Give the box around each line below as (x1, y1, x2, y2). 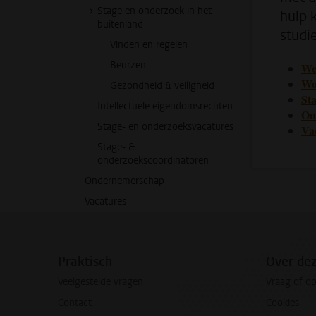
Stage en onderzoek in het (97, 4, 212, 18)
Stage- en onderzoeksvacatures (97, 120, 233, 133)
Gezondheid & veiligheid (110, 79, 214, 92)
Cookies (266, 296, 299, 310)
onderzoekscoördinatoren (97, 154, 209, 167)
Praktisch (58, 253, 112, 270)
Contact (58, 296, 92, 310)
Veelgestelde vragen (58, 275, 143, 289)
